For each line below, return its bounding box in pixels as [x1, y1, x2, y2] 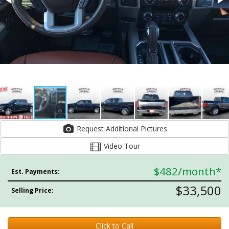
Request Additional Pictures [140, 124, 167, 133]
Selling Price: [11, 186, 54, 195]
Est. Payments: [11, 167, 60, 176]
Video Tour [101, 141, 140, 151]
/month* [178, 164, 221, 178]
